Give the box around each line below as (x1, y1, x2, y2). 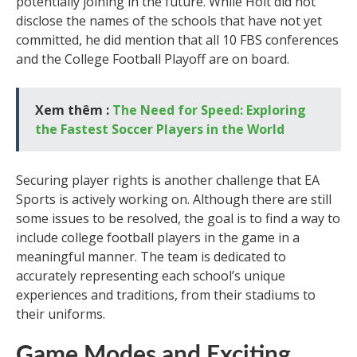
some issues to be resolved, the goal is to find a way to (16, 210, 340, 227)
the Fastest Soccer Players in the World (35, 120, 284, 138)
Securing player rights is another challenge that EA (16, 171, 320, 189)
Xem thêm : (35, 101, 112, 119)
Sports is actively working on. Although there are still (16, 190, 331, 208)
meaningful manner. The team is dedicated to (16, 248, 286, 265)
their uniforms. (16, 305, 105, 323)
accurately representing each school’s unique (16, 267, 285, 284)
